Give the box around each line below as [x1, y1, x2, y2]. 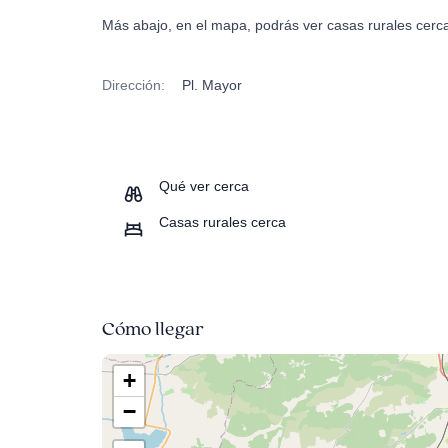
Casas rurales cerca [159, 214, 286, 231]
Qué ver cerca [159, 178, 249, 195]
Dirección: [102, 77, 165, 93]
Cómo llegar [102, 315, 204, 342]
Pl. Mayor [182, 77, 242, 93]
